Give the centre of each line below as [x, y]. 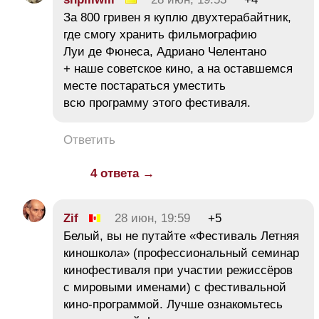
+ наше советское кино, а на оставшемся [178, 68]
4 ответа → [122, 173]
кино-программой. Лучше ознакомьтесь [173, 304]
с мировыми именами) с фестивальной [175, 287]
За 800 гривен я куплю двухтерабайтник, [177, 17]
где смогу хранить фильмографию [160, 34]
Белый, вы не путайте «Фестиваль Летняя [181, 236]
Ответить [89, 140]
